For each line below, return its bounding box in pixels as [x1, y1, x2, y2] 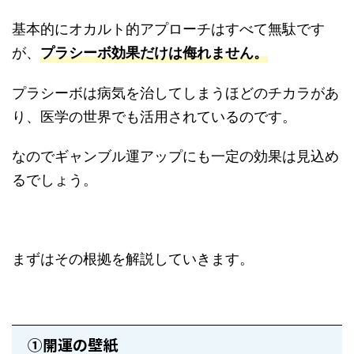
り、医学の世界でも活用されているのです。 [12, 104, 296, 126]
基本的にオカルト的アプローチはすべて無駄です [12, 17, 325, 38]
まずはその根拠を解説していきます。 [12, 247, 254, 268]
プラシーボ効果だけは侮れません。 [40, 41, 268, 62]
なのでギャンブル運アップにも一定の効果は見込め [12, 144, 339, 165]
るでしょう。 [12, 168, 97, 189]
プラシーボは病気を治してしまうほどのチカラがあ [12, 81, 339, 102]
